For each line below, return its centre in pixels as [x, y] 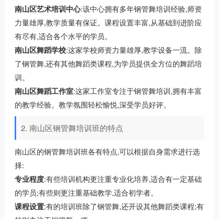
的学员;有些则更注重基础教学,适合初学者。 [86, 192]
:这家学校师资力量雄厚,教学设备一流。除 [134, 50]
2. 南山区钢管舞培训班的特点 [72, 128]
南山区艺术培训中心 [48, 9]
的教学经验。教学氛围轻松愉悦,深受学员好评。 [93, 104]
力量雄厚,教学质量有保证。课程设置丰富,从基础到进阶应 [108, 22]
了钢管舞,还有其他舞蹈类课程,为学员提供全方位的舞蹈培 [108, 63]
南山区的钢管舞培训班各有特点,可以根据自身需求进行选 [107, 151]
